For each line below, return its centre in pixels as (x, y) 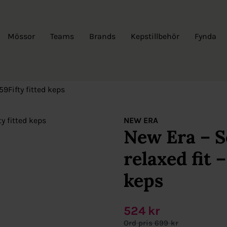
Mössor (21, 36)
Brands (102, 36)
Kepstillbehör (155, 36)
